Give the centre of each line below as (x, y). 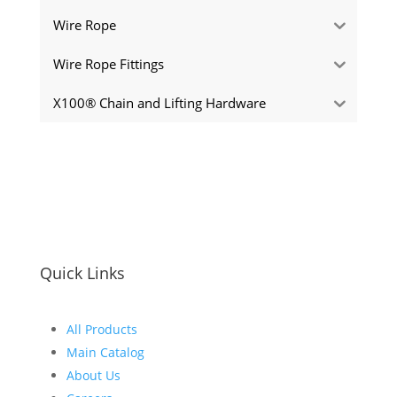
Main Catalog (105, 352)
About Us (93, 375)
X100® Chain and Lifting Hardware (159, 102)
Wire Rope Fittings (108, 63)
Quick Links (82, 273)
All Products (101, 329)
